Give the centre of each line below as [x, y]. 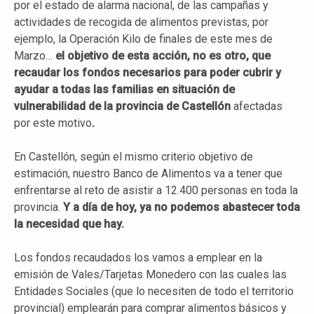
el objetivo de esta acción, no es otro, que [163, 55]
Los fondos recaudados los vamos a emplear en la [138, 257]
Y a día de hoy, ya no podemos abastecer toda [180, 207]
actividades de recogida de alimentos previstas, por [141, 22]
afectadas [258, 106]
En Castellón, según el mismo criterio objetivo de [134, 156]
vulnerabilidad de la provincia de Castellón [124, 106]
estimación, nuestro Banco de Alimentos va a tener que [148, 173]
